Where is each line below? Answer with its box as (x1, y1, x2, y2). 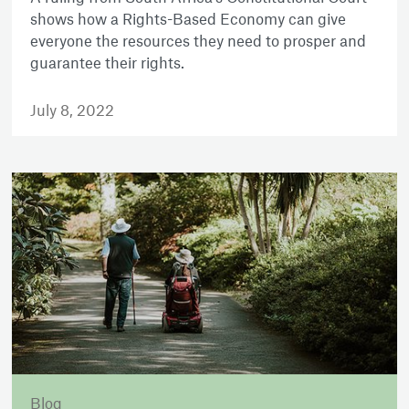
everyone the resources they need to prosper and (30, 31, 367, 50)
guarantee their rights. (30, 53, 185, 72)
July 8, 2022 (30, 100, 115, 120)
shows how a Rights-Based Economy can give (30, 9, 347, 28)
